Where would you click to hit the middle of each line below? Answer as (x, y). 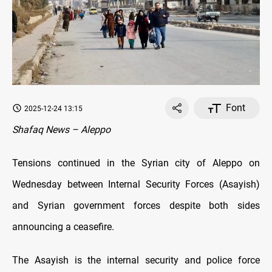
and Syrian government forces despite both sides (136, 206)
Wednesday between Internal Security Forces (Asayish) (136, 185)
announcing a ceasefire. (63, 227)
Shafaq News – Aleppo (61, 130)
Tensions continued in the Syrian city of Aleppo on (136, 163)
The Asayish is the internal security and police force (136, 260)
